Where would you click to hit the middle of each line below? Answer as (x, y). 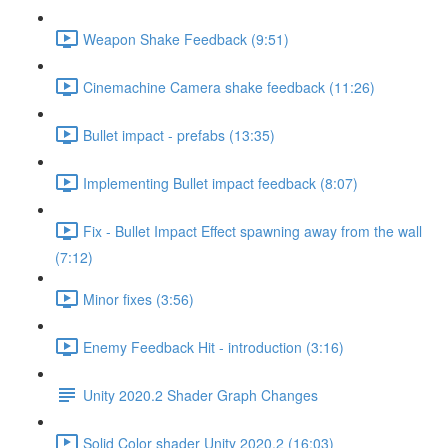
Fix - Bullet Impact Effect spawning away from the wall (252, 230)
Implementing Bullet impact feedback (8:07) (220, 182)
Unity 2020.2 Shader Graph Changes (200, 394)
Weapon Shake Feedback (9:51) (186, 38)
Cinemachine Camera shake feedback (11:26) (229, 86)
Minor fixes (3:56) (138, 298)
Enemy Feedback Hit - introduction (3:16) (213, 346)
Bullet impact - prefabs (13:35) (179, 134)
